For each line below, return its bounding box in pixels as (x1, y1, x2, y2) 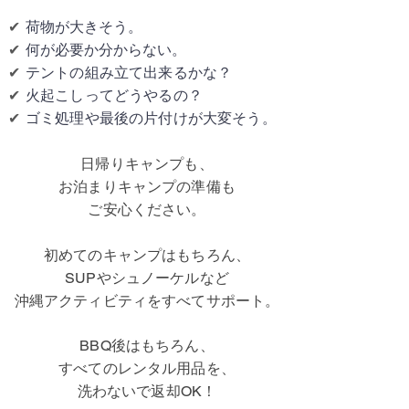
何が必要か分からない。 (26, 41, 186, 58)
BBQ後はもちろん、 (79, 337, 215, 354)
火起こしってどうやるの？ (26, 87, 203, 104)
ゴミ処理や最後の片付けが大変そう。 (26, 110, 277, 127)
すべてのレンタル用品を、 (58, 360, 236, 377)
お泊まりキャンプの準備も (58, 178, 236, 195)
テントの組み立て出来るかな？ (26, 64, 233, 81)
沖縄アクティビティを (14, 292, 163, 309)
